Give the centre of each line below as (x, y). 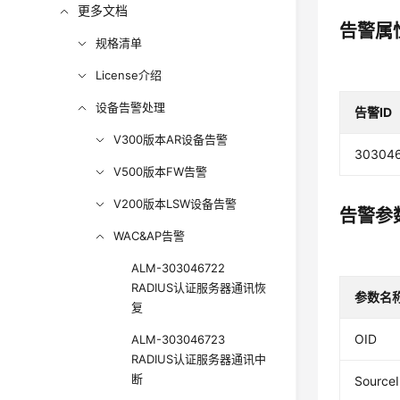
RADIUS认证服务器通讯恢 (199, 287)
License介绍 (129, 75)
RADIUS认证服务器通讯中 (199, 359)
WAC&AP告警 (150, 236)
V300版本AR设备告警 (171, 139)
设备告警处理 (131, 107)
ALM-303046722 (179, 268)
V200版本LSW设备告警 (175, 204)
